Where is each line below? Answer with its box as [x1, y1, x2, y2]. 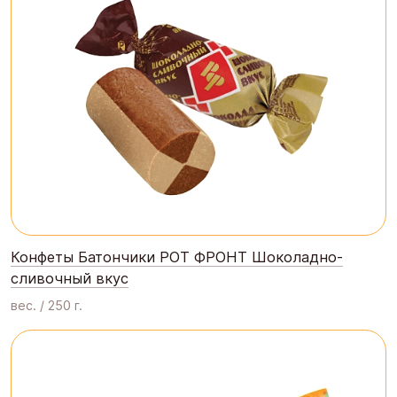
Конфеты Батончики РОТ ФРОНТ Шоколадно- [11, 247, 343, 266]
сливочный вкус [11, 269, 128, 287]
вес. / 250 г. [11, 297, 82, 313]
